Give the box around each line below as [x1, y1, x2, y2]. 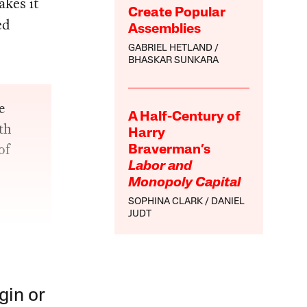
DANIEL [211, 197, 245, 208]
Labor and [128, 160, 193, 174]
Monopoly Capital [128, 176, 241, 191]
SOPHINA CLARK [128, 197, 204, 208]
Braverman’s [128, 143, 211, 158]
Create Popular [128, 6, 226, 21]
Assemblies [128, 23, 201, 37]
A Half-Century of [128, 110, 241, 125]
